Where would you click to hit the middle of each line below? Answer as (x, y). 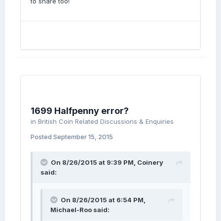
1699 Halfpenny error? (80, 111)
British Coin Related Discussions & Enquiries (106, 121)
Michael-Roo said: (80, 210)
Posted (42, 137)
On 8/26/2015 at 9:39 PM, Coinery (107, 162)
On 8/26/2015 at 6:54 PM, (103, 200)
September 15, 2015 (83, 137)
